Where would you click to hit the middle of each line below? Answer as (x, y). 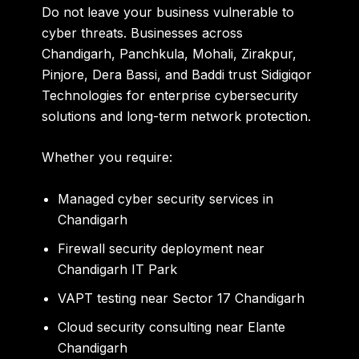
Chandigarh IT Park (118, 269)
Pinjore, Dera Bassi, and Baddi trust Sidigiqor (177, 74)
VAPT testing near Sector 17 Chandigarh (182, 298)
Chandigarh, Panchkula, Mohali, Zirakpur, (169, 53)
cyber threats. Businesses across (143, 32)
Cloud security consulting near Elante (172, 327)
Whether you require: (107, 157)
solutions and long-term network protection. (177, 116)
